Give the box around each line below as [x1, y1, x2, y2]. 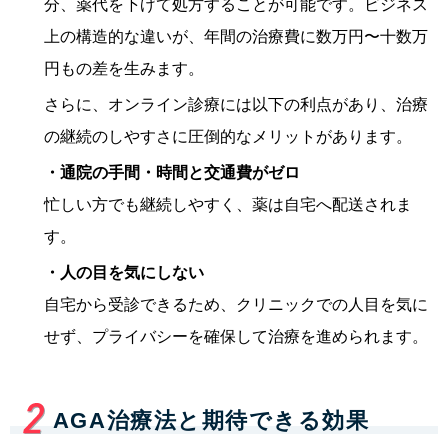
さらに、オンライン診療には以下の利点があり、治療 [44, 95, 428, 113]
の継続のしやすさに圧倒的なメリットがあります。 [44, 127, 412, 145]
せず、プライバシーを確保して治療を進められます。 [44, 327, 428, 345]
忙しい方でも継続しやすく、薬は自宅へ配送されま [44, 195, 412, 213]
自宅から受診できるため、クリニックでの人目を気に [44, 295, 428, 313]
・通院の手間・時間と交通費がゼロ [44, 163, 300, 181]
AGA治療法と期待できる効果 [52, 408, 370, 433]
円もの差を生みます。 [44, 59, 204, 77]
